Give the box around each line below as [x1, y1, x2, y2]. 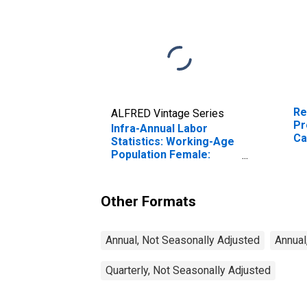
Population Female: [111, 147, 210, 161]
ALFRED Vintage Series [111, 106, 224, 120]
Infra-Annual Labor [111, 121, 208, 135]
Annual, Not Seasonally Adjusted [106, 233, 260, 247]
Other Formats [101, 193, 196, 210]
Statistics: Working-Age [111, 134, 234, 148]
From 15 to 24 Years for [111, 160, 234, 174]
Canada [111, 173, 149, 187]
